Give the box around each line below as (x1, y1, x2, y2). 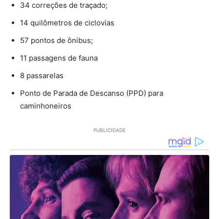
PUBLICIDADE (93, 127, 126, 133)
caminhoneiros (20, 101, 71, 110)
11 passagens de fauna (20, 53, 98, 63)
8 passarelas (20, 71, 64, 80)
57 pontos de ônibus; (20, 36, 93, 45)
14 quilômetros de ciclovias (20, 18, 114, 27)
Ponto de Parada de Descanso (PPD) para (20, 88, 163, 98)
